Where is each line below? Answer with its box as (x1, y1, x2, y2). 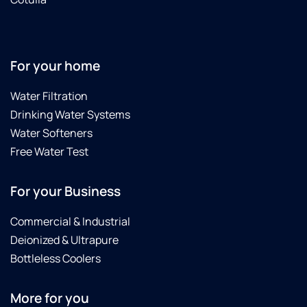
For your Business (10, 182, 121, 201)
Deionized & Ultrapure (10, 232, 119, 248)
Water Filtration (10, 88, 88, 104)
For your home (10, 57, 100, 75)
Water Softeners (10, 125, 93, 141)
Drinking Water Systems (10, 107, 130, 123)
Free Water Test (10, 144, 88, 160)
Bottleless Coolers (10, 251, 101, 267)
